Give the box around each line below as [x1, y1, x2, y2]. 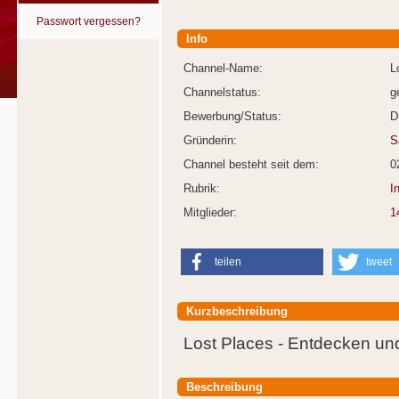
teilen [215, 256, 241, 269]
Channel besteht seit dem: [183, 158, 319, 172]
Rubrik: [183, 182, 220, 196]
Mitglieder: [183, 206, 237, 220]
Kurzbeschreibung [185, 305, 288, 319]
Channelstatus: [183, 85, 261, 100]
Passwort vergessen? [37, 15, 141, 28]
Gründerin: [183, 134, 237, 148]
